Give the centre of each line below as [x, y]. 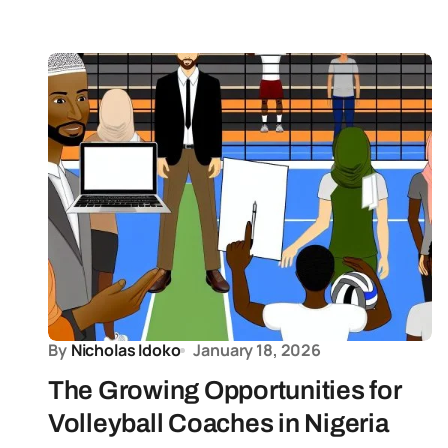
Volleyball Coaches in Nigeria [218, 423]
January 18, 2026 [257, 350]
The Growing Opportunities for [224, 390]
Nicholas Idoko [125, 350]
